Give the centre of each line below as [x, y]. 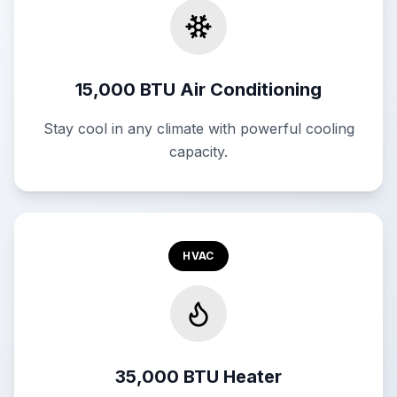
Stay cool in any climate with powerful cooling [198, 128]
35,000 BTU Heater [198, 377]
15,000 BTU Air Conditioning [198, 90]
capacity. [198, 152]
